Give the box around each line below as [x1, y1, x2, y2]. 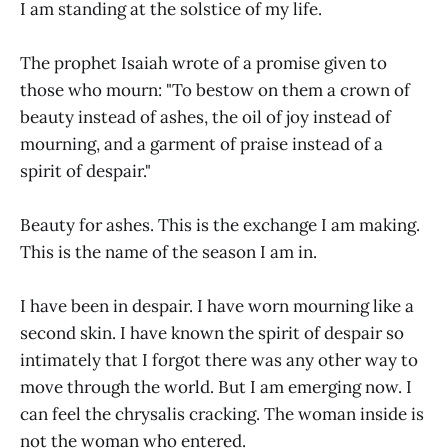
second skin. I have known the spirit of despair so [20, 322, 404, 345]
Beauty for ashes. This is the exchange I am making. [20, 214, 420, 237]
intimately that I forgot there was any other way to [20, 349, 418, 372]
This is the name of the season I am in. [20, 241, 317, 264]
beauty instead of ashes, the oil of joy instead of [20, 106, 391, 129]
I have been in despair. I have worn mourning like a [20, 295, 414, 318]
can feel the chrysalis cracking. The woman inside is [20, 403, 424, 426]
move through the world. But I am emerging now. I [20, 376, 412, 399]
